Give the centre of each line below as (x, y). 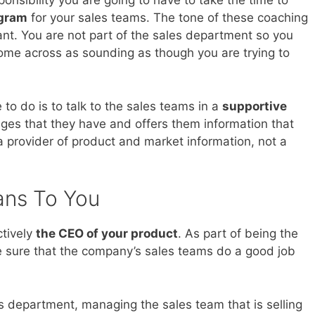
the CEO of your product (107, 234)
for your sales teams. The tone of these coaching (168, 18)
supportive (255, 106)
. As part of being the (238, 234)
